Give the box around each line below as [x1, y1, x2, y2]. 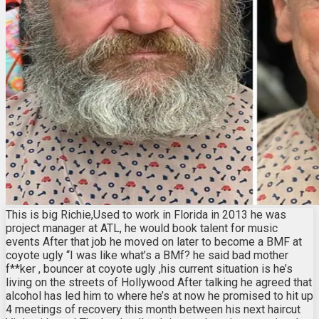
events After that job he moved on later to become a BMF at [6, 234, 302, 249]
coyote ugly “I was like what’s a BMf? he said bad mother [6, 248, 288, 262]
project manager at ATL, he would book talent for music [6, 221, 278, 235]
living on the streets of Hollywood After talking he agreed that [6, 275, 312, 289]
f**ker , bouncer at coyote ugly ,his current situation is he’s [6, 261, 293, 276]
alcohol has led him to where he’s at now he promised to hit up [6, 288, 313, 303]
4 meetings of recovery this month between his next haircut [6, 302, 300, 316]
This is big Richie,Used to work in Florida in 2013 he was [6, 207, 286, 221]
